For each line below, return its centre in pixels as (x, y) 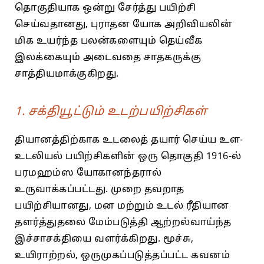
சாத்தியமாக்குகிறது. (67, 74)
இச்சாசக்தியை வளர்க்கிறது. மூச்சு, (104, 239)
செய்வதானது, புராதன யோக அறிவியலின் (123, 24)
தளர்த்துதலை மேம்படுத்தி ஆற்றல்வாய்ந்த (123, 222)
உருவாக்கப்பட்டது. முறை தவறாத (100, 189)
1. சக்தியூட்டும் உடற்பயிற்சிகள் (111, 112)
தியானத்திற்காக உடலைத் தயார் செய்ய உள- (129, 140)
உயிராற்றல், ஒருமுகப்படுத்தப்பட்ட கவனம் (122, 255)
